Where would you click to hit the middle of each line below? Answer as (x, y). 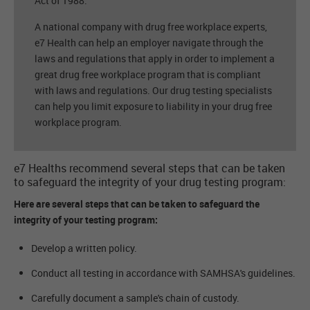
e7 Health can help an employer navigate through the (149, 43)
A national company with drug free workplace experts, (151, 27)
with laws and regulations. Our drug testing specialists (153, 91)
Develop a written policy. (84, 248)
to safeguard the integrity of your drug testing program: (150, 182)
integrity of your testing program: (86, 220)
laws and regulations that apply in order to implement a (155, 59)
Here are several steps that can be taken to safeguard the (137, 204)
